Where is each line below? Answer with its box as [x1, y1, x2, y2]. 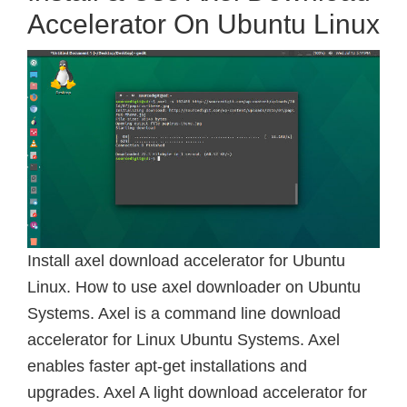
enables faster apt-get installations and [27, 357, 307, 376]
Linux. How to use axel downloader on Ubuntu [27, 278, 361, 297]
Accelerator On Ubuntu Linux [27, 9, 380, 39]
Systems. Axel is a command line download [27, 304, 341, 323]
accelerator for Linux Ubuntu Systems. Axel [27, 331, 340, 350]
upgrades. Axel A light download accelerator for [27, 383, 367, 402]
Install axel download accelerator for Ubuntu [27, 252, 345, 271]
